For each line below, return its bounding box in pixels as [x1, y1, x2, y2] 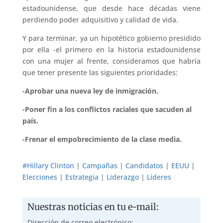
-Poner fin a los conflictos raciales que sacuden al [22, 104, 192, 114]
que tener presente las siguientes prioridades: [22, 67, 178, 77]
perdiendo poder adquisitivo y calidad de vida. [22, 14, 178, 24]
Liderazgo [106, 172, 139, 182]
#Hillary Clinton [22, 160, 74, 170]
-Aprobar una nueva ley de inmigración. [22, 86, 158, 96]
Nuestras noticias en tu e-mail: [27, 201, 159, 213]
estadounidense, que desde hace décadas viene [22, 3, 201, 13]
